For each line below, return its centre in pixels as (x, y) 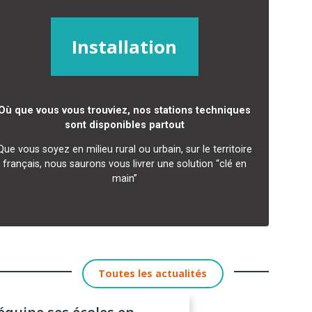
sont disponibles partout (124, 125)
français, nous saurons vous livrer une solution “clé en (124, 164)
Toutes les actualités (153, 274)
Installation (125, 47)
